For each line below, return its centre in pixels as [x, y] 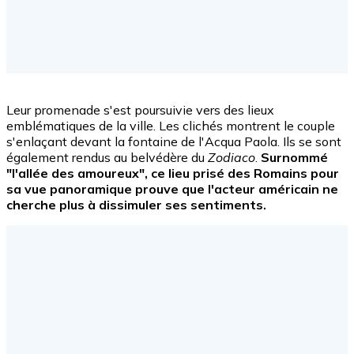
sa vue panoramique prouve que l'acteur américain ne [172, 188]
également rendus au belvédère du [107, 157]
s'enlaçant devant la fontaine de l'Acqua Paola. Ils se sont [174, 141]
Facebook [34, 80]
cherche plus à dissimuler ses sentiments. [136, 204]
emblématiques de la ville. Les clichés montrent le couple [171, 125]
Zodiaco [232, 157]
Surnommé [293, 157]
